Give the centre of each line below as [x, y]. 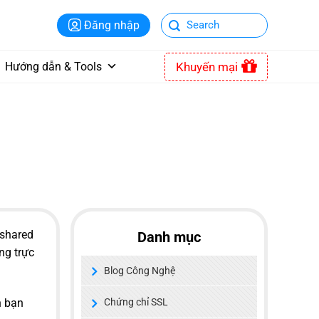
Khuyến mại [207, 67]
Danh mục [169, 237]
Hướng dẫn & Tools [53, 67]
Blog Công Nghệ [139, 271]
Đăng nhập [112, 25]
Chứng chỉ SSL [136, 302]
